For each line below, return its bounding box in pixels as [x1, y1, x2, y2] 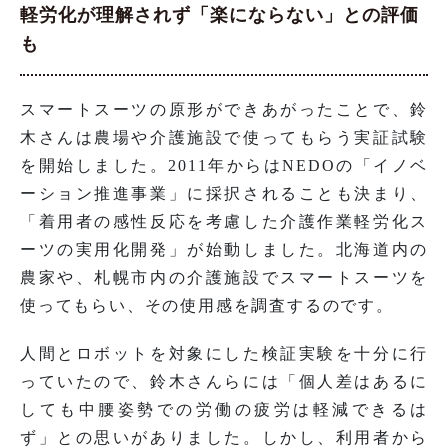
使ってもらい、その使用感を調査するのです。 [20, 297, 394, 315]
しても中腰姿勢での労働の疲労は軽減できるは [20, 401, 428, 419]
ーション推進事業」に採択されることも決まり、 [20, 185, 428, 203]
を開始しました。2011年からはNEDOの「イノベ [20, 157, 428, 175]
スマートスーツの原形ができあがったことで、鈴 [20, 101, 428, 119]
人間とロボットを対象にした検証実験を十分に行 [20, 345, 428, 363]
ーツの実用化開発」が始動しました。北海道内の [20, 241, 428, 259]
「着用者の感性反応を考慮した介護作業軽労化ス [20, 213, 428, 231]
